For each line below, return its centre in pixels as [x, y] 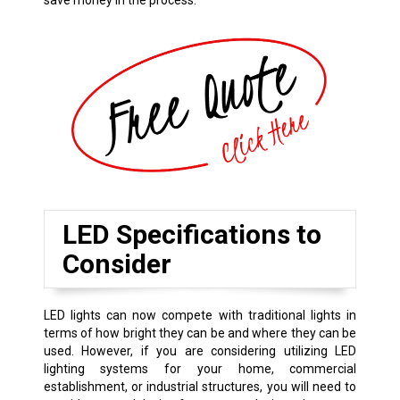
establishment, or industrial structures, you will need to [200, 386]
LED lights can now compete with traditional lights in [200, 315]
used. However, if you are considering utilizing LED [200, 350]
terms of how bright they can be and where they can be [200, 333]
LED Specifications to [192, 234]
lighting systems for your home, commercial [200, 368]
